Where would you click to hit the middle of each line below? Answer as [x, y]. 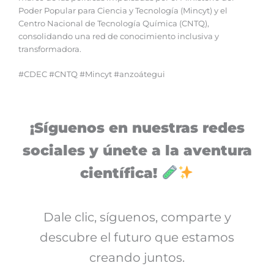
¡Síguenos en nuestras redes [137, 128]
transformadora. [50, 49]
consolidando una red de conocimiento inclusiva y [119, 36]
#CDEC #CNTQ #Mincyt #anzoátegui [93, 75]
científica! [119, 173]
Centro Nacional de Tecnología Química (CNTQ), [114, 23]
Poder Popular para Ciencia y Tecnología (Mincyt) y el [123, 10]
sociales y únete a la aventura [137, 150]
